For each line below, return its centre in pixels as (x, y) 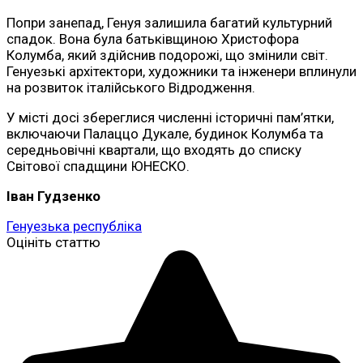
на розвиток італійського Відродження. (131, 87)
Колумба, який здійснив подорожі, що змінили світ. (167, 55)
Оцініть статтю (53, 242)
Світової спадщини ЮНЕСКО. (98, 166)
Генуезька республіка (74, 226)
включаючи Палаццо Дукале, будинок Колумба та (165, 133)
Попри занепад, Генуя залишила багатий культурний (169, 22)
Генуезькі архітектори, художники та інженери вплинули (181, 71)
